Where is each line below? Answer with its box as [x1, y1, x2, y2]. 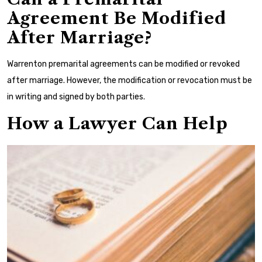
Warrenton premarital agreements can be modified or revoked [7, 58, 240, 69]
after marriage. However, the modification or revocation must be [7, 75, 252, 85]
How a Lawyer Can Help [7, 113, 228, 133]
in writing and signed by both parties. [7, 91, 145, 102]
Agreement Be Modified [7, 8, 226, 28]
